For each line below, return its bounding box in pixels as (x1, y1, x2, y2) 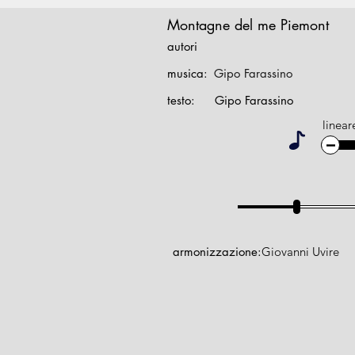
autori (167, 39, 197, 54)
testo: (167, 93, 195, 108)
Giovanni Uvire (261, 244, 339, 259)
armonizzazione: (173, 244, 261, 259)
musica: (167, 66, 208, 81)
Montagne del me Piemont (167, 15, 329, 34)
